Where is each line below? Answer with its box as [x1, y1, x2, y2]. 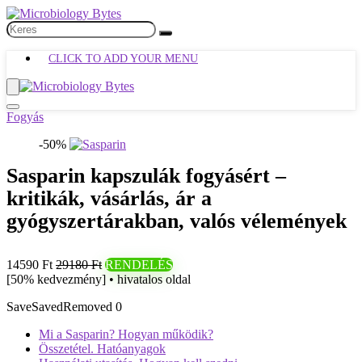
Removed [63, 300, 112, 314]
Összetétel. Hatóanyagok [39, 342, 166, 356]
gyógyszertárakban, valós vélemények [6, 209, 347, 233]
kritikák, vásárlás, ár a [6, 187, 212, 210]
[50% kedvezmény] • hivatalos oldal [6, 272, 191, 286]
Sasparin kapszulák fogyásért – [6, 164, 286, 187]
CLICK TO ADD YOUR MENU [48, 53, 198, 65]
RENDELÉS [105, 258, 173, 271]
